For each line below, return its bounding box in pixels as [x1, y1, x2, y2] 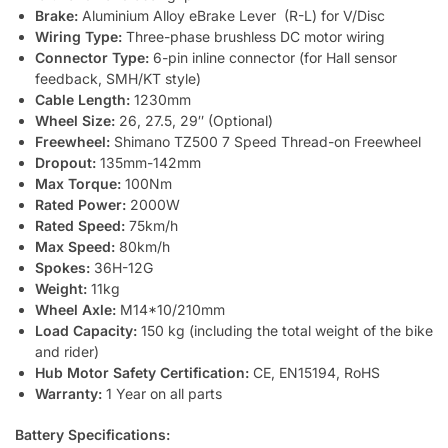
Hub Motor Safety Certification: [35, 364, 249, 382]
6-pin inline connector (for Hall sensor [149, 49, 397, 67]
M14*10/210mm [120, 301, 225, 319]
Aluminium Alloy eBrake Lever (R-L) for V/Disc [78, 7, 385, 25]
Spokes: [35, 259, 90, 277]
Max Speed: [35, 238, 119, 256]
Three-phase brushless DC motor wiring [122, 28, 385, 46]
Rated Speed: [35, 217, 125, 235]
